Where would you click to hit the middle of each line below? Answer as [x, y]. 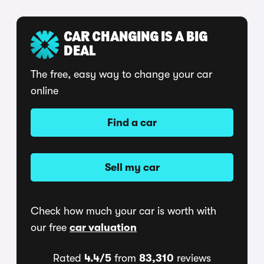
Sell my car [132, 168]
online [44, 91]
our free [50, 228]
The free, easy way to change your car [121, 75]
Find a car [132, 123]
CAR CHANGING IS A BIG [136, 38]
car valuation [103, 228]
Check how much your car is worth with [123, 211]
